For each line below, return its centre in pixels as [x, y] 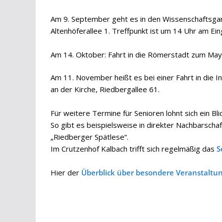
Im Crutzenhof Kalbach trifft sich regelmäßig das [134, 149]
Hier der [66, 173]
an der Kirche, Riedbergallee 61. [105, 89]
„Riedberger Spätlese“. [89, 137]
